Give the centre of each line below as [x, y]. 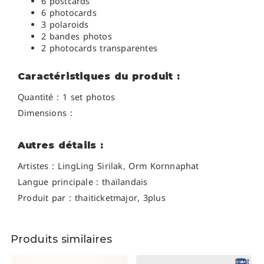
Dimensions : [45, 113]
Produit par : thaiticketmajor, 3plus [92, 198]
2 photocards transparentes [99, 48]
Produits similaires [62, 239]
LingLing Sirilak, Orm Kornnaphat [128, 166]
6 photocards [69, 13]
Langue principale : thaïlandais [83, 182]
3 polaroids [65, 24]
